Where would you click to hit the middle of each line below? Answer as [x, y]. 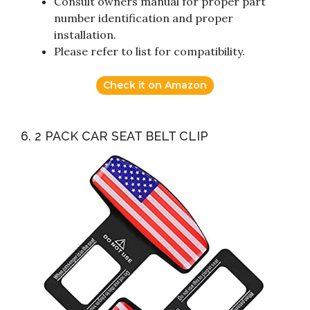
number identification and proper [144, 18]
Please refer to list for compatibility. [149, 52]
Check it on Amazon [155, 85]
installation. [85, 35]
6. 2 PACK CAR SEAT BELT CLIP [115, 136]
